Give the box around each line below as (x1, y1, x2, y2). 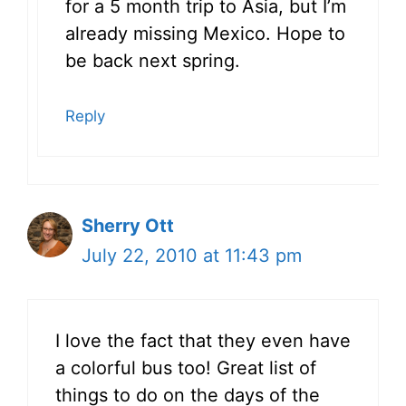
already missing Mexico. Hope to (65, 22, 345, 44)
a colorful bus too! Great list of (55, 356, 316, 379)
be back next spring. (65, 49, 240, 72)
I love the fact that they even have (55, 329, 351, 352)
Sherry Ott (82, 214, 174, 237)
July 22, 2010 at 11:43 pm (82, 244, 302, 266)
